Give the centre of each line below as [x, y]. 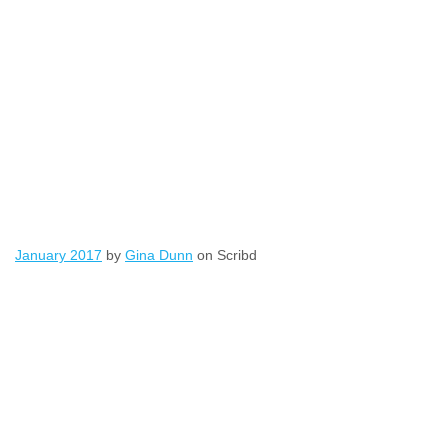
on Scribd [225, 255]
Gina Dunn [159, 255]
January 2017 [58, 255]
